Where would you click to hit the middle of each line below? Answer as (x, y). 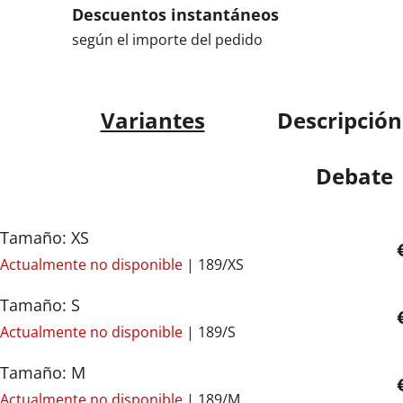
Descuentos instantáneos (175, 15)
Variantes (152, 120)
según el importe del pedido (167, 40)
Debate (354, 175)
